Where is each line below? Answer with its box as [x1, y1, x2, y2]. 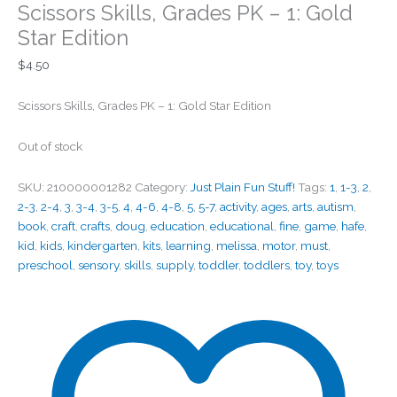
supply [156, 257, 193, 272]
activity [220, 198, 256, 214]
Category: [135, 179, 191, 194]
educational [210, 218, 274, 233]
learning [166, 237, 211, 253]
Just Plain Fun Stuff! [191, 179, 295, 194]
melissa [216, 237, 257, 253]
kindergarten [67, 237, 137, 253]
